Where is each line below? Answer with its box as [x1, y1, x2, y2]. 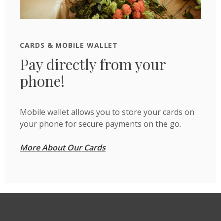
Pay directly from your [20, 54, 166, 74]
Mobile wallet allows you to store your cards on [20, 106, 194, 117]
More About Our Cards [20, 142, 106, 153]
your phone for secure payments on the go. [20, 118, 181, 129]
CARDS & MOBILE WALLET [20, 40, 118, 50]
